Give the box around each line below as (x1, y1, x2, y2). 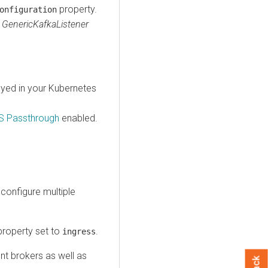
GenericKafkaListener (2, 18, 89, 30)
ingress (62, 226, 96, 236)
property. (57, 3, 97, 15)
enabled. (59, 112, 98, 124)
